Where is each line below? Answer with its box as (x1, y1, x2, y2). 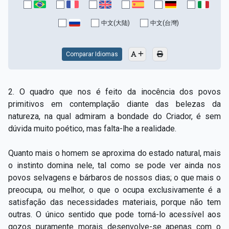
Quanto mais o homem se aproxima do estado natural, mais (8, 148, 221, 158)
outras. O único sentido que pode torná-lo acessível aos (8, 209, 221, 219)
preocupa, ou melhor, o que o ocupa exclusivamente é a (8, 185, 221, 195)
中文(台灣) (150, 19, 179, 27)
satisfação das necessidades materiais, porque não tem (8, 197, 221, 207)
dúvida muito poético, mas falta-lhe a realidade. (8, 123, 176, 133)
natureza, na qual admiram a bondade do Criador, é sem (8, 111, 221, 121)
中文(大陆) (101, 19, 130, 27)
